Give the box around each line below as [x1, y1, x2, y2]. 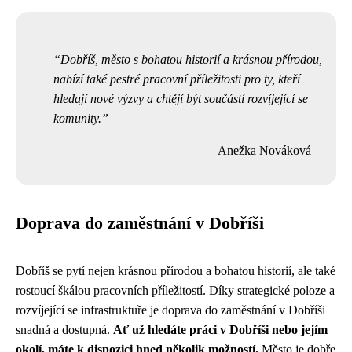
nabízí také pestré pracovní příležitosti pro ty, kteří [53, 72, 300, 86]
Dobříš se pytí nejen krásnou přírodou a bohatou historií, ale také [16, 264, 335, 277]
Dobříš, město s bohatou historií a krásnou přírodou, [60, 53, 322, 66]
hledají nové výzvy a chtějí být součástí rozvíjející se [53, 92, 308, 105]
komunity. [53, 112, 101, 125]
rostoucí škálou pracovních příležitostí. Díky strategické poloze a [16, 284, 335, 297]
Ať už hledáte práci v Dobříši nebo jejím [113, 323, 328, 336]
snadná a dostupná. [16, 323, 113, 336]
